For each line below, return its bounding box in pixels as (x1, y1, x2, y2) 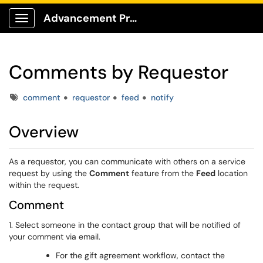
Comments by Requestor (9, 60, 228, 85)
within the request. (9, 180, 82, 190)
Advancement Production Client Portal (130, 11, 137, 25)
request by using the (9, 168, 89, 178)
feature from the (129, 168, 196, 178)
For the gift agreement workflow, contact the (56, 250, 225, 261)
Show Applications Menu (21, 22, 114, 33)
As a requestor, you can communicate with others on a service (9, 156, 245, 167)
